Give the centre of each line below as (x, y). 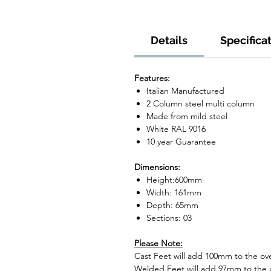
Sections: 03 (169, 218)
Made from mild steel (187, 116)
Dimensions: (157, 167)
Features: (152, 78)
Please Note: (158, 243)
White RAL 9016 (176, 129)
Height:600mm (174, 180)
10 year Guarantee (181, 142)
